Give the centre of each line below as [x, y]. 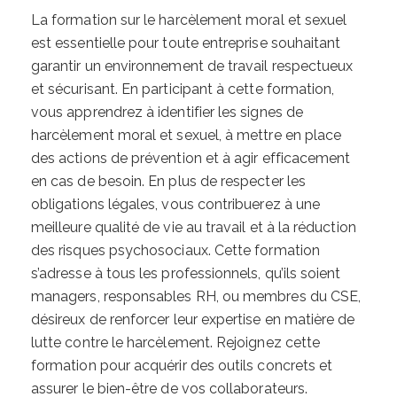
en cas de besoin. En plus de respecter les [168, 182]
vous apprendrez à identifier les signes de [167, 113]
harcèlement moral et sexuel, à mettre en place [187, 136]
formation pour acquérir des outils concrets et [182, 366]
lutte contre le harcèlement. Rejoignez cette [176, 343]
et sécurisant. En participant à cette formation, [183, 90]
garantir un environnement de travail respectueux [192, 66]
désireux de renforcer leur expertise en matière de [193, 320]
